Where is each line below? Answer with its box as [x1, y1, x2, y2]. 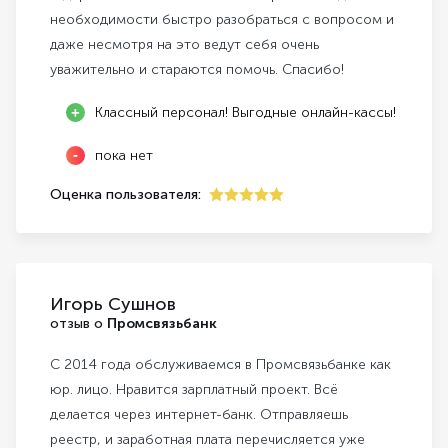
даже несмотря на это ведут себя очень [50, 36, 319, 54]
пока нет [95, 147, 153, 165]
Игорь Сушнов [50, 293, 176, 316]
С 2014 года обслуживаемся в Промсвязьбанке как [50, 356, 391, 374]
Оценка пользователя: [50, 186, 201, 204]
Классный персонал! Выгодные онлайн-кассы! [95, 104, 396, 122]
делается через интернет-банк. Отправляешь [50, 406, 348, 424]
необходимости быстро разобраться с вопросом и [50, 11, 394, 29]
